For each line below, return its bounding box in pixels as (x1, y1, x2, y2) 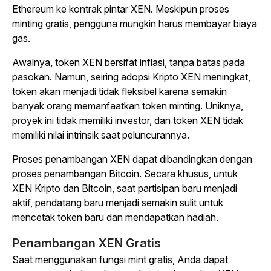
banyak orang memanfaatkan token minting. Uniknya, (12, 100, 243, 112)
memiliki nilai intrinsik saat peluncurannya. (12, 129, 189, 141)
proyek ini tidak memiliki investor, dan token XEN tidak (12, 114, 243, 126)
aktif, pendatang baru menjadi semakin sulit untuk (12, 197, 223, 209)
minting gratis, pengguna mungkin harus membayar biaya (12, 18, 257, 30)
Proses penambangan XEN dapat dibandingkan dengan (12, 153, 252, 165)
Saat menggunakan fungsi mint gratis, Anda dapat (12, 253, 228, 266)
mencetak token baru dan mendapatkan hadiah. (12, 211, 221, 223)
